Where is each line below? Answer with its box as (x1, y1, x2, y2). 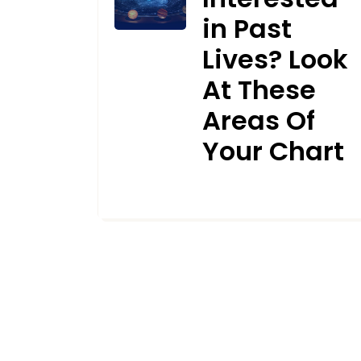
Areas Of (201, 102, 315, 139)
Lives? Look (201, 41, 348, 78)
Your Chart (201, 133, 344, 170)
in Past (201, 10, 292, 48)
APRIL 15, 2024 (114, 188, 209, 201)
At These (201, 72, 316, 109)
